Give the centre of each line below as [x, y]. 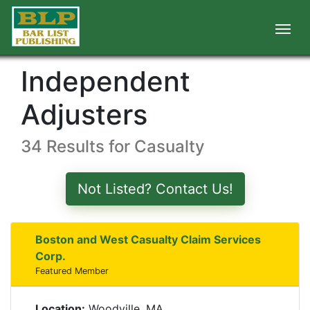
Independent [106, 81]
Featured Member [72, 271]
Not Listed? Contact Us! [155, 189]
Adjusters [84, 115]
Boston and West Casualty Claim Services [148, 239]
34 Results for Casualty [113, 146]
